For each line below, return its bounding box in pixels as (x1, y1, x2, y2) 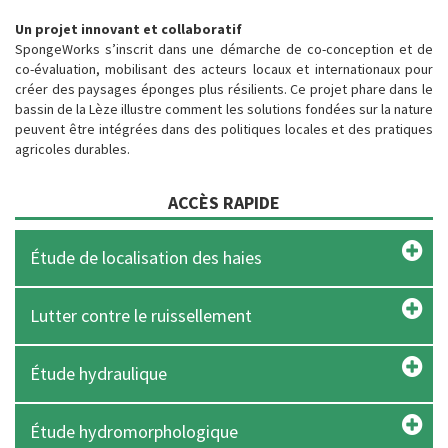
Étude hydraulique (30, 362, 167, 385)
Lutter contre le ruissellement (30, 304, 252, 327)
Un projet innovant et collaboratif (15, 20, 242, 38)
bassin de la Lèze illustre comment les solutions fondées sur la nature (15, 100, 433, 118)
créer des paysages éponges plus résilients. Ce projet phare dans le (15, 80, 433, 98)
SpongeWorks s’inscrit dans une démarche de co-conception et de (15, 40, 433, 58)
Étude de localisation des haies (30, 246, 262, 269)
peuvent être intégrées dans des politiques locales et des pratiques (15, 120, 433, 138)
